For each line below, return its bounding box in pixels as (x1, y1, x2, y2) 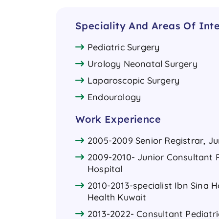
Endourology (88, 91, 141, 103)
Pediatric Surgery (88, 41, 160, 53)
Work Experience (75, 112, 161, 125)
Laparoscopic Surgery (88, 74, 179, 86)
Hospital (88, 163, 123, 175)
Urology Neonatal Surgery (88, 58, 197, 69)
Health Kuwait (88, 191, 147, 203)
